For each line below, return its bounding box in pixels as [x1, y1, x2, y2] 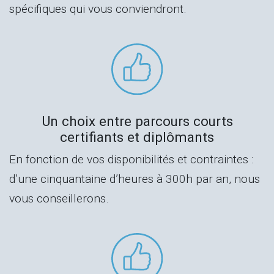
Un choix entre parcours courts [41, 113, 233, 129]
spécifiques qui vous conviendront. [9, 2, 187, 17]
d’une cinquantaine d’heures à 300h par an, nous [9, 171, 260, 186]
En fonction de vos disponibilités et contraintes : [9, 152, 253, 166]
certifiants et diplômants [60, 128, 214, 145]
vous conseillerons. [9, 191, 109, 206]
